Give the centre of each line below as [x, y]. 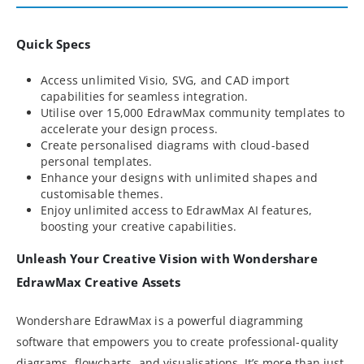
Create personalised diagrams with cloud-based [175, 145]
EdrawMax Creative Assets [99, 282]
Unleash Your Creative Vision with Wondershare [167, 258]
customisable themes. [102, 193]
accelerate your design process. [129, 128]
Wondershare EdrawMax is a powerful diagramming [160, 320]
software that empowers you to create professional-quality [177, 341]
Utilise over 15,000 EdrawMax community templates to [193, 112]
